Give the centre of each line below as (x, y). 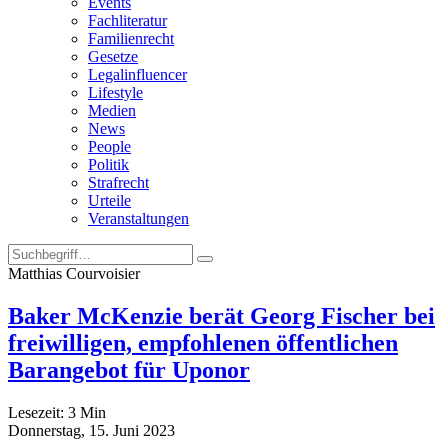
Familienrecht (131, 38)
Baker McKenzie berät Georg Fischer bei (221, 315)
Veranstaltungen (138, 218)
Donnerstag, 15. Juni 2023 (91, 430)
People (109, 146)
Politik (108, 164)
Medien (112, 110)
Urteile (109, 200)
